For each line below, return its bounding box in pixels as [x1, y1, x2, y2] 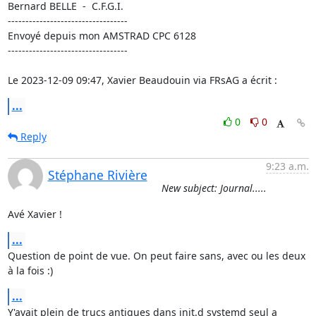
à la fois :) [7, 264, 53, 277]
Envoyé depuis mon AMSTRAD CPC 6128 [7, 29, 196, 42]
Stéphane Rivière [47, 166, 147, 183]
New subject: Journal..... [161, 181, 267, 195]
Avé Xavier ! [7, 207, 62, 221]
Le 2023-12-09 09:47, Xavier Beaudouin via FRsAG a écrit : [7, 73, 277, 87]
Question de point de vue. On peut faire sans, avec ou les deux [7, 249, 305, 262]
